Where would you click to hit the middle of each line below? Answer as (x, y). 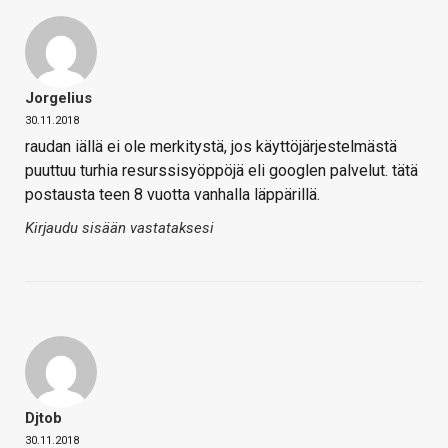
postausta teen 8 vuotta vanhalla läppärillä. (172, 195)
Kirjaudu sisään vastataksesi (119, 228)
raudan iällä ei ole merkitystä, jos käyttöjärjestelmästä (211, 147)
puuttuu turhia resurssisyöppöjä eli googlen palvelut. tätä (221, 171)
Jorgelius (58, 98)
